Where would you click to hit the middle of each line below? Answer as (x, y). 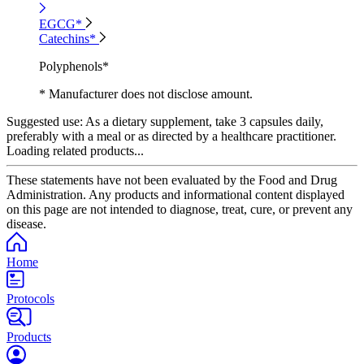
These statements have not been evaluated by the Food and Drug (172, 180)
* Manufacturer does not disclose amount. (146, 93)
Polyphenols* (74, 66)
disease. (26, 223)
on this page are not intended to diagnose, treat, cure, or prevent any (180, 209)
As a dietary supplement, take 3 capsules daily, (203, 121)
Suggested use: (45, 121)
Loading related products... (75, 150)
